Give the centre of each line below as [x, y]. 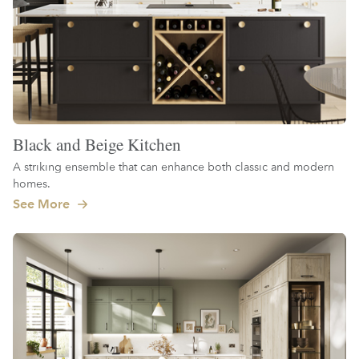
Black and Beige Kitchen [97, 144]
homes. [32, 183]
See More [43, 204]
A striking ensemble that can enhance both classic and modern [173, 166]
